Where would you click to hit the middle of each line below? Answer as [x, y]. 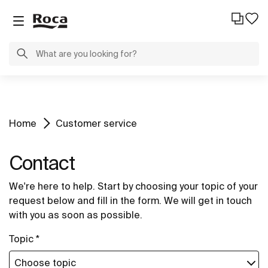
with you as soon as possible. [76, 215]
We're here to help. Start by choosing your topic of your [133, 186]
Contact [42, 163]
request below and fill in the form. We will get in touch [130, 200]
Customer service [96, 123]
